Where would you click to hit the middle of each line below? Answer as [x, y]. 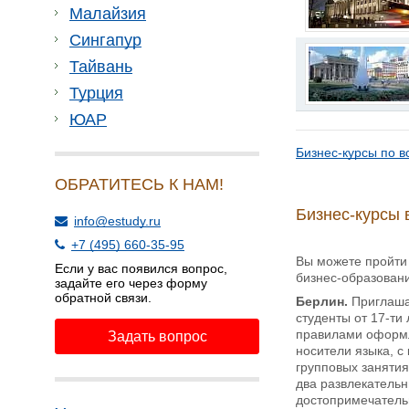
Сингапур [105, 40]
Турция [96, 93]
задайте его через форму [131, 283]
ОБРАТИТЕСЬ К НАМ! [139, 184]
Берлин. [322, 301]
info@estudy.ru [117, 221]
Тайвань [101, 67]
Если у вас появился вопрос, [141, 268]
